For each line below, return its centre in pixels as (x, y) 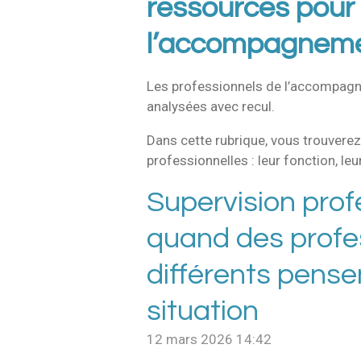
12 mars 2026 (190, 339)
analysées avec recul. (211, 106)
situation (203, 311)
